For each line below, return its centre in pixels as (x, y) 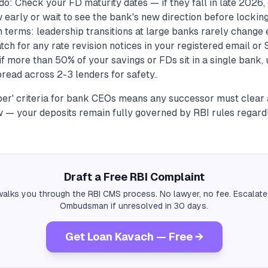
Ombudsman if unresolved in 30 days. (134, 206)
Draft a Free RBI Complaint (134, 177)
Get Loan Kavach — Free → (134, 237)
